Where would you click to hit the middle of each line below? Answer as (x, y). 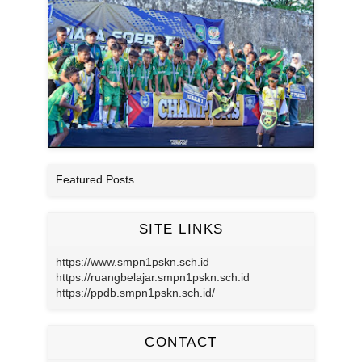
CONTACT (181, 342)
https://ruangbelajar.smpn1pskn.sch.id (153, 277)
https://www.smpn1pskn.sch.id (133, 261)
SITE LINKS (181, 229)
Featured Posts (95, 179)
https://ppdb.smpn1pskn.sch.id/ (135, 292)
